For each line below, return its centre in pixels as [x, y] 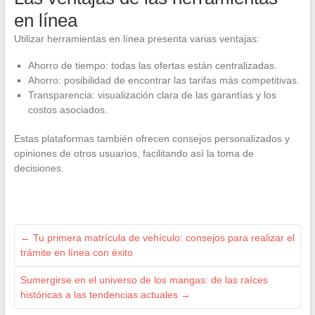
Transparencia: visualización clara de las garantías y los [152, 95]
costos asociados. [67, 109]
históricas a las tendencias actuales [100, 294]
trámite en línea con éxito [76, 252]
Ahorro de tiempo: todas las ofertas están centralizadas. [152, 65]
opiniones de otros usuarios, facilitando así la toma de [134, 153]
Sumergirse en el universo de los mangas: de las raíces [144, 279]
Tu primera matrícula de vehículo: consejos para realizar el [162, 237]
